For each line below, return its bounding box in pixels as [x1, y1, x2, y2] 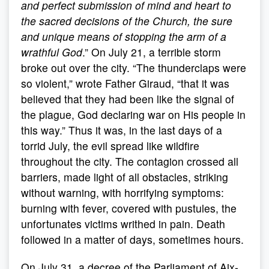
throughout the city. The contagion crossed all [21, 154, 238, 169]
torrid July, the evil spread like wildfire [21, 138, 199, 153]
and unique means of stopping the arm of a [21, 29, 226, 44]
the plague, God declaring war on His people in [21, 107, 246, 122]
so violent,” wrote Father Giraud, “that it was [21, 76, 229, 91]
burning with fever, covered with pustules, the [21, 201, 237, 216]
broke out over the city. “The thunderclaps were [21, 60, 246, 75]
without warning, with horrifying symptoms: [21, 185, 224, 200]
